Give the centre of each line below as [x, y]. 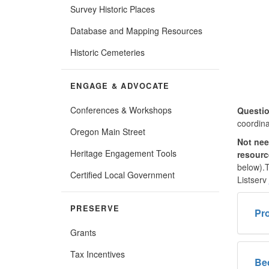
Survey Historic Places [113, 9]
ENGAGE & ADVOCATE [120, 86]
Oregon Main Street [108, 131]
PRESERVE [95, 208]
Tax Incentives [98, 254]
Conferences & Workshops [121, 110]
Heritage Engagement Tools [123, 153]
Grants [83, 232]
